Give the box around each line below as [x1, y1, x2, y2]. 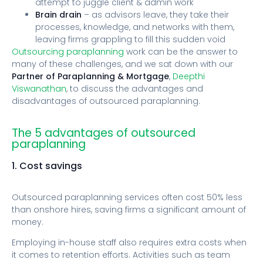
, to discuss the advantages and [66, 82, 203, 95]
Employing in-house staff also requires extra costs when [12, 237, 247, 248]
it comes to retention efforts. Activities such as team [12, 249, 230, 261]
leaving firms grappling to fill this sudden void [35, 33, 225, 45]
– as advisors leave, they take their [82, 8, 229, 21]
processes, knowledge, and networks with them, [35, 21, 234, 33]
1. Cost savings [12, 159, 82, 173]
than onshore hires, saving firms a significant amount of [12, 203, 246, 215]
